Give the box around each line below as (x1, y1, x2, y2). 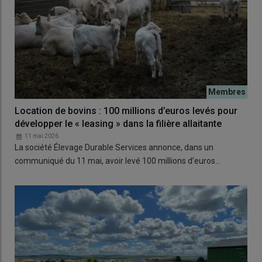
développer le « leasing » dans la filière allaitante (15, 118, 222, 129)
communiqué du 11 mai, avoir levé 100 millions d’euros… (15, 156, 220, 166)
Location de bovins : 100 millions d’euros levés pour (15, 105, 237, 116)
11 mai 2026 (25, 132, 58, 139)
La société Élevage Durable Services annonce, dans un (15, 142, 213, 152)
